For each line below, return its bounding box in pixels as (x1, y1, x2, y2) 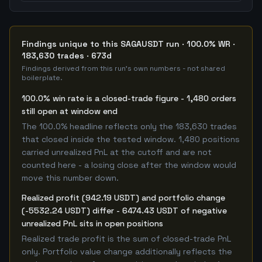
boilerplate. (22, 73, 63, 82)
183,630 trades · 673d (22, 50, 112, 61)
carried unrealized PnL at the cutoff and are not (22, 147, 212, 157)
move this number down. (22, 173, 119, 183)
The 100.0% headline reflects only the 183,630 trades (22, 121, 237, 132)
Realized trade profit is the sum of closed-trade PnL (22, 233, 231, 244)
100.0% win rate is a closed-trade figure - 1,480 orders (22, 93, 236, 104)
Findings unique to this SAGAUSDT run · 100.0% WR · (22, 39, 235, 49)
